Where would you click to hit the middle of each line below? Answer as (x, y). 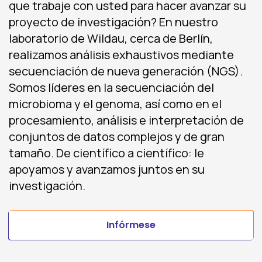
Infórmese (131, 225)
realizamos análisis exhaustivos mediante (121, 55)
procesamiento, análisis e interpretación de (126, 120)
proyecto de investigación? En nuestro (113, 22)
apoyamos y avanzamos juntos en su (107, 170)
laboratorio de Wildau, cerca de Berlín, (111, 39)
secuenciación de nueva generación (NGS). (126, 71)
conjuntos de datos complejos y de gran (117, 137)
